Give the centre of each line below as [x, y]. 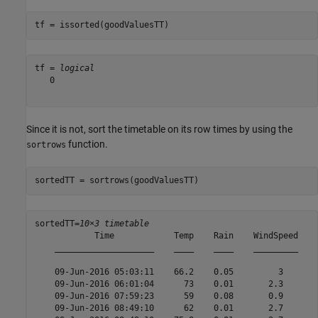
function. [87, 144]
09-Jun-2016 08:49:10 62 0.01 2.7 [166, 308]
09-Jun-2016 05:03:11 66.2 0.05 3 [166, 272]
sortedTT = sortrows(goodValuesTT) [116, 181]
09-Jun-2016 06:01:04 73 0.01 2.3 [166, 284]
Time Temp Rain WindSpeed [166, 236]
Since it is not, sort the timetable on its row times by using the [159, 129]
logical [77, 68]
